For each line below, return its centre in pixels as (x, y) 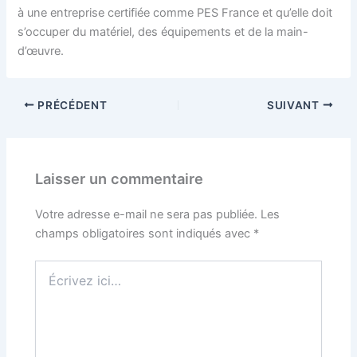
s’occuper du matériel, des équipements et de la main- (163, 31)
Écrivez (54, 268)
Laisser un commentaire (120, 179)
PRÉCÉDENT (71, 105)
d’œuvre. (41, 51)
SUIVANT (295, 105)
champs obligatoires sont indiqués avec (145, 234)
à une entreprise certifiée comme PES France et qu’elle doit (175, 12)
